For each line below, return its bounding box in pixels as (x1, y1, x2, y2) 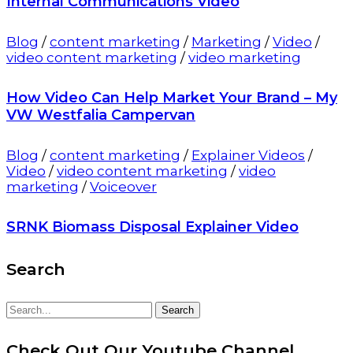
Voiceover (90, 178, 157, 195)
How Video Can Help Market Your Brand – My (6, 88, 337, 106)
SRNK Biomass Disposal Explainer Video (6, 217, 299, 236)
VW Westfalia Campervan (6, 106, 195, 124)
